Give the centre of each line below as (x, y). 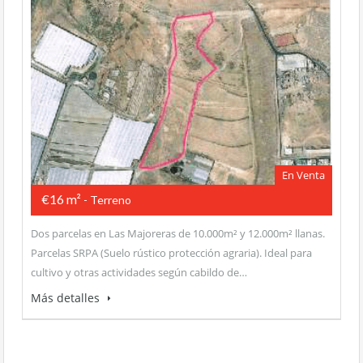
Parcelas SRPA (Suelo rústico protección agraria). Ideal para (171, 253)
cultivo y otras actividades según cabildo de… (139, 273)
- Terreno (106, 200)
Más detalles (67, 298)
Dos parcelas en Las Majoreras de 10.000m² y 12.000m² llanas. (178, 234)
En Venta (303, 175)
